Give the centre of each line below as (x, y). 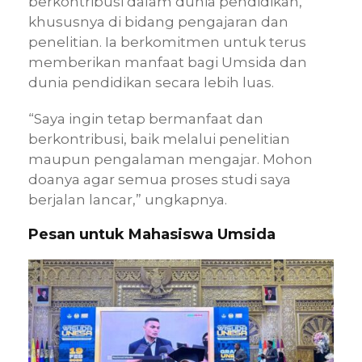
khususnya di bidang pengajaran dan (158, 21)
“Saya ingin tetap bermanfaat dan (146, 118)
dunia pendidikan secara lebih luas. (151, 82)
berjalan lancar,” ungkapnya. (128, 199)
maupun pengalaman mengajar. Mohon (170, 159)
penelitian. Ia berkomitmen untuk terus (167, 42)
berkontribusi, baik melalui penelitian (159, 139)
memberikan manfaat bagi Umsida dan (168, 62)
